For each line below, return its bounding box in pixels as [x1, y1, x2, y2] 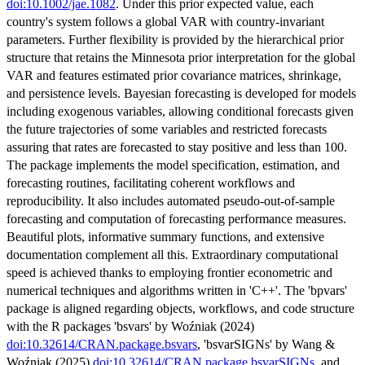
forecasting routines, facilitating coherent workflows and [7, 176, 295, 191]
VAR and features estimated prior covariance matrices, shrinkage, [7, 68, 341, 83]
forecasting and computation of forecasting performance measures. [7, 212, 346, 226]
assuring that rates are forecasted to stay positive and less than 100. [7, 140, 347, 155]
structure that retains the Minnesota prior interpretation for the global [7, 51, 355, 65]
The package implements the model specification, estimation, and [7, 158, 340, 173]
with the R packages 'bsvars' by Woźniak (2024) [7, 319, 254, 334]
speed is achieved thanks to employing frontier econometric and [7, 266, 332, 280]
